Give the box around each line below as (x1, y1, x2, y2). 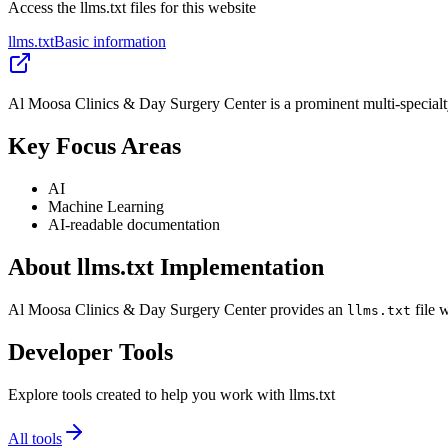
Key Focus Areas (8, 133, 181, 160)
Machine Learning (48, 198, 164, 215)
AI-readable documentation (48, 216, 220, 233)
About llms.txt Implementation (8, 253, 324, 280)
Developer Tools (8, 338, 173, 365)
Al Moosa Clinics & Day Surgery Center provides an (8, 300, 347, 318)
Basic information (54, 33, 166, 51)
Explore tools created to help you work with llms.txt (8, 385, 335, 403)
